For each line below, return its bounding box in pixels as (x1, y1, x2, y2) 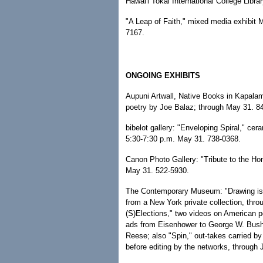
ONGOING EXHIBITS (126, 71, 200, 80)
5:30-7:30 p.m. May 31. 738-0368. (126, 134, 241, 143)
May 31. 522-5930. (126, 166, 189, 175)
